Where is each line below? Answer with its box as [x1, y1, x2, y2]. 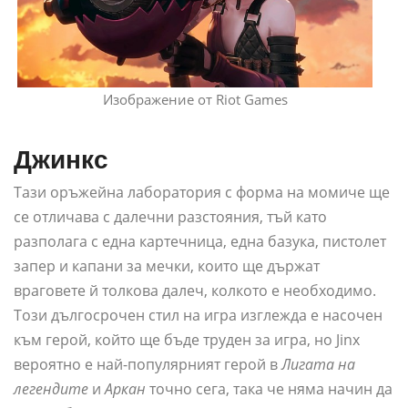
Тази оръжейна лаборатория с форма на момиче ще [14, 182, 390, 203]
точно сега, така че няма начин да [146, 379, 393, 400]
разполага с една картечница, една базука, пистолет [14, 231, 386, 252]
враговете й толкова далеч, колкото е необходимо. [14, 280, 376, 301]
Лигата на [281, 354, 355, 375]
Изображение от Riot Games [102, 90, 288, 109]
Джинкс [14, 146, 108, 175]
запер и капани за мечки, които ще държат [14, 256, 320, 277]
